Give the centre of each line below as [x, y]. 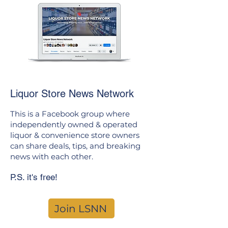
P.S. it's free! [34, 177]
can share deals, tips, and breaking [75, 146]
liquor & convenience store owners [75, 135]
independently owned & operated [74, 124]
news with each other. [52, 156]
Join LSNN [80, 208]
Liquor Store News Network [72, 94]
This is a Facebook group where [70, 114]
